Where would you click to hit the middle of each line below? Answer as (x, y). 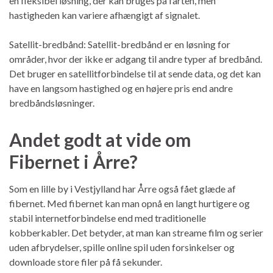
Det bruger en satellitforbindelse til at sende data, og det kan (135, 73)
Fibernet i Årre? (73, 161)
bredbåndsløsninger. (52, 102)
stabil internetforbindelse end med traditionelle (108, 218)
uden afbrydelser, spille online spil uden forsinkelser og (122, 247)
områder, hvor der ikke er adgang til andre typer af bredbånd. (136, 58)
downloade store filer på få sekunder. (86, 261)
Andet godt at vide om (100, 139)
